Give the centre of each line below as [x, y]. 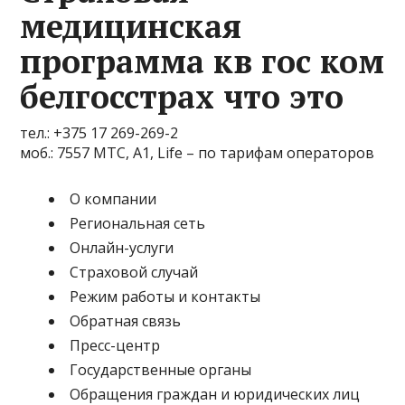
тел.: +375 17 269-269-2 [99, 133]
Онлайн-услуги [122, 248]
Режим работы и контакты [165, 297]
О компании [113, 199]
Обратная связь [126, 321]
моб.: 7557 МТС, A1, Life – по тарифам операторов [198, 153]
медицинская [131, 26]
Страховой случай [134, 272]
